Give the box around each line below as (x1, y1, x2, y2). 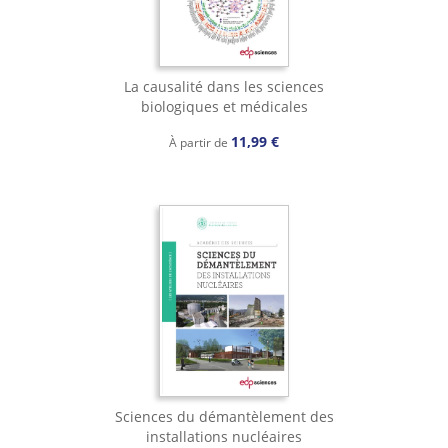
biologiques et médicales (140, 97, 308, 117)
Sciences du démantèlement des (114, 407, 334, 427)
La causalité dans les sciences (124, 77, 324, 97)
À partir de (169, 134, 231, 151)
